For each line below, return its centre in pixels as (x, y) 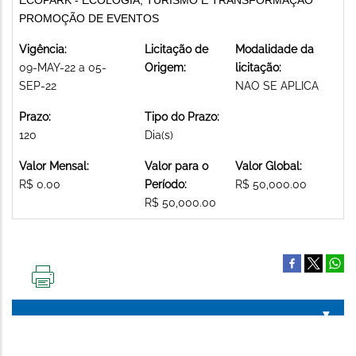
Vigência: (43, 49)
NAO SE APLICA (277, 85)
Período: (166, 184)
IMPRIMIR (67, 294)
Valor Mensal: (54, 166)
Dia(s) (159, 135)
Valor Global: (269, 166)
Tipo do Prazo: (182, 116)
